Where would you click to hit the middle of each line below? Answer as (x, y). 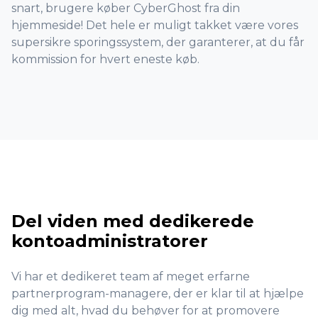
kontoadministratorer (110, 241)
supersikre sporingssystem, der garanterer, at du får (158, 42)
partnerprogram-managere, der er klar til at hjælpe (158, 294)
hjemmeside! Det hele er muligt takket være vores (155, 25)
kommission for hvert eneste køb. (105, 59)
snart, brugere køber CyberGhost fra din (126, 8)
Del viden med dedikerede (133, 221)
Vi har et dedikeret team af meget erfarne (131, 276)
